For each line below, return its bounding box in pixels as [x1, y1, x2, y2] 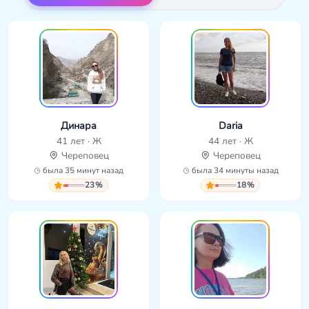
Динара [61, 119, 97, 133]
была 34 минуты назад [189, 165, 279, 177]
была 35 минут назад [41, 165, 123, 177]
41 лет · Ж [56, 134, 101, 148]
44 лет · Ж [208, 134, 253, 148]
